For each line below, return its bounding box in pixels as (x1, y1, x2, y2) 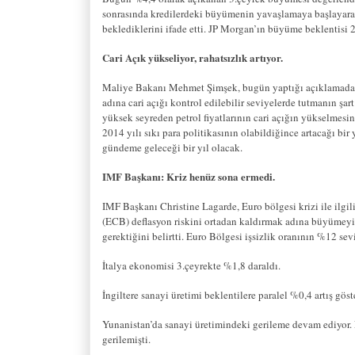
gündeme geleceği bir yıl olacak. (102, 139, 242, 155)
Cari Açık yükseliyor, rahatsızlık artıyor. (102, 49, 283, 65)
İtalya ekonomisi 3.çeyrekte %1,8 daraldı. (102, 258, 281, 273)
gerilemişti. (102, 331, 151, 346)
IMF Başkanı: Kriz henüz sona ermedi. (102, 168, 275, 184)
